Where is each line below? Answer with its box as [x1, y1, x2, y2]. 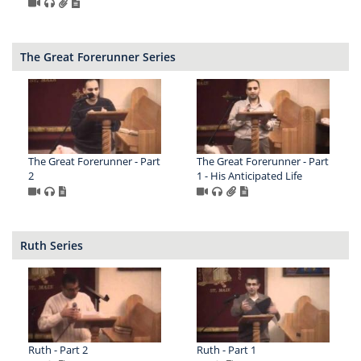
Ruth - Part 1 [196, 342, 256, 357]
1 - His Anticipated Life [196, 168, 302, 184]
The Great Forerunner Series [20, 49, 176, 65]
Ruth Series [20, 238, 83, 254]
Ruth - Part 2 [28, 342, 88, 357]
